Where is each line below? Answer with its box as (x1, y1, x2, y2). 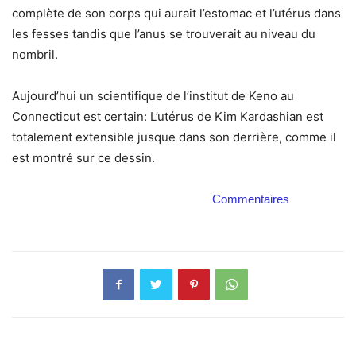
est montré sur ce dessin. (12, 149, 155, 165)
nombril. (12, 46, 58, 62)
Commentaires (211, 192, 289, 206)
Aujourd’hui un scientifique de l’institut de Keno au (12, 87, 294, 103)
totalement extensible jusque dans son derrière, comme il (12, 129, 336, 145)
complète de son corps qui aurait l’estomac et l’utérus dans (12, 5, 341, 21)
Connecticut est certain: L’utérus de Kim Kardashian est (12, 108, 323, 124)
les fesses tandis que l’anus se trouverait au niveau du (12, 25, 315, 41)
